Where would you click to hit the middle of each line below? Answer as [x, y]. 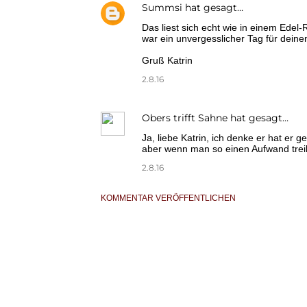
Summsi [162, 8]
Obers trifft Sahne [185, 118]
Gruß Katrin [167, 61]
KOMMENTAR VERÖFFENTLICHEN [168, 198]
